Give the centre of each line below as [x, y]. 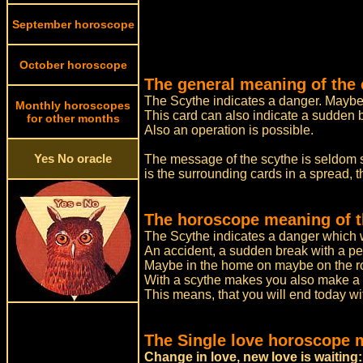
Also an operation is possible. [229, 130]
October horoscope [73, 65]
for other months [73, 118]
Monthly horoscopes [73, 105]
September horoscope [73, 24]
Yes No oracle [73, 159]
